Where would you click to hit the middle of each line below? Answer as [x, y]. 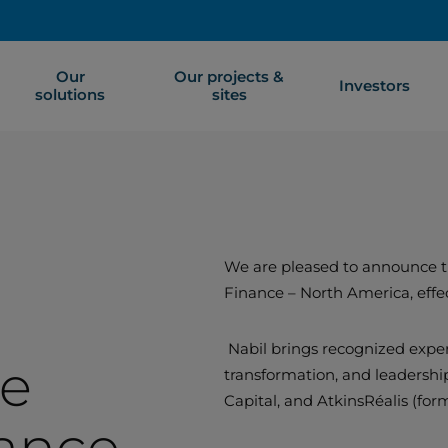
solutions [70, 94]
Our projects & [229, 76]
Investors [375, 85]
